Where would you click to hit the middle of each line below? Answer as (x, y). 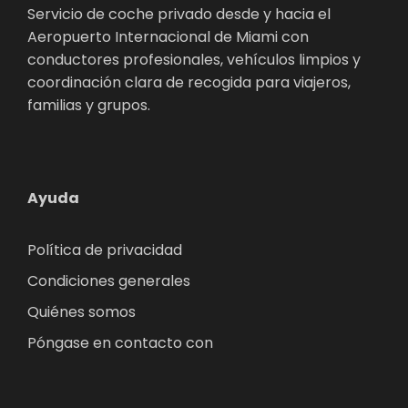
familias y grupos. (89, 106)
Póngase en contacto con (120, 343)
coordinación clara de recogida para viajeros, (189, 83)
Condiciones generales (109, 281)
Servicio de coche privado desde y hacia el (179, 15)
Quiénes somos (82, 312)
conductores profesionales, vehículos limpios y (194, 60)
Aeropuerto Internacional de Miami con (168, 37)
